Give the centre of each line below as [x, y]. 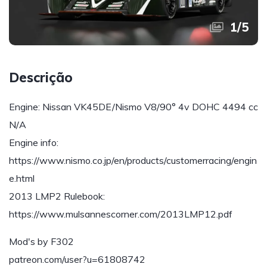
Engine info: [34, 142]
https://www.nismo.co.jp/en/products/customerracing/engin [133, 160]
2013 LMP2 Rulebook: [57, 196]
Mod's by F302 [41, 241]
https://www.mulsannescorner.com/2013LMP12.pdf [121, 214]
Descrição [41, 77]
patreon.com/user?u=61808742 [77, 259]
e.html [22, 178]
